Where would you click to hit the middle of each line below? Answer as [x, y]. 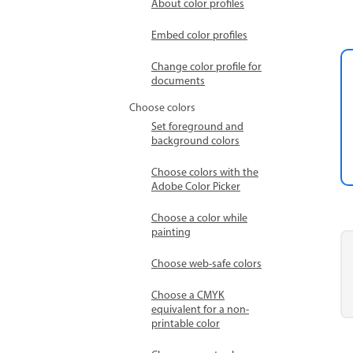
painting [171, 233]
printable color [186, 324]
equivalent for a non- [200, 310]
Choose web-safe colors [206, 264]
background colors [195, 141]
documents [178, 82]
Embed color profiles [199, 36]
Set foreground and [197, 127]
